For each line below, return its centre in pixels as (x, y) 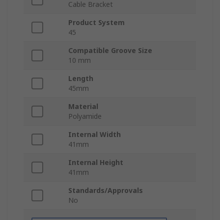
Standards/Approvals (106, 191)
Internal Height (96, 163)
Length (81, 79)
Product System (96, 23)
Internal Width (95, 135)
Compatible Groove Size (110, 51)
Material (83, 107)
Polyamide (85, 116)
